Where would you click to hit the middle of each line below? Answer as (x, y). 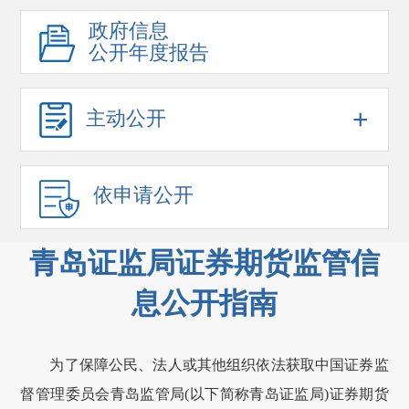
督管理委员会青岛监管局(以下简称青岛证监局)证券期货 (204, 394)
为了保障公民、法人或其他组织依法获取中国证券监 (219, 365)
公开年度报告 (149, 53)
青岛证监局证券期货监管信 (205, 263)
